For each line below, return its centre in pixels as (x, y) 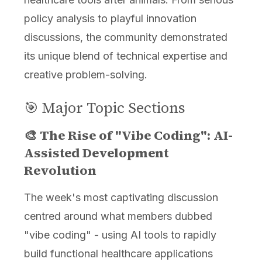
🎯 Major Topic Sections (104, 108)
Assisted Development (96, 153)
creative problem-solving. (85, 75)
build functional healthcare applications (118, 254)
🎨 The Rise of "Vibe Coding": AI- (128, 135)
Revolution (60, 170)
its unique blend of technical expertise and (125, 56)
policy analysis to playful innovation (110, 19)
